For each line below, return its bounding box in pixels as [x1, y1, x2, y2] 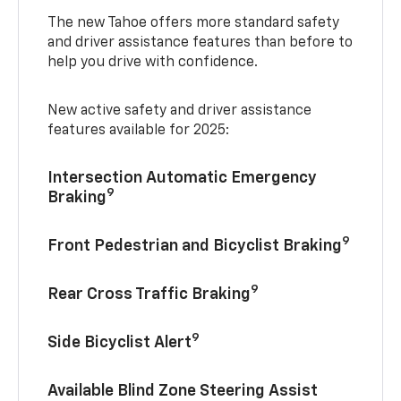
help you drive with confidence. [47, 55, 259, 70]
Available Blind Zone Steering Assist [47, 382, 319, 399]
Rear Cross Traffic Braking [47, 286, 252, 303]
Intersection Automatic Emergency [47, 169, 318, 186]
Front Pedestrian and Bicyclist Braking [47, 237, 343, 254]
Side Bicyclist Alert [47, 334, 192, 351]
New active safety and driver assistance [47, 103, 312, 118]
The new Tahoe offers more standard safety [47, 15, 340, 30]
